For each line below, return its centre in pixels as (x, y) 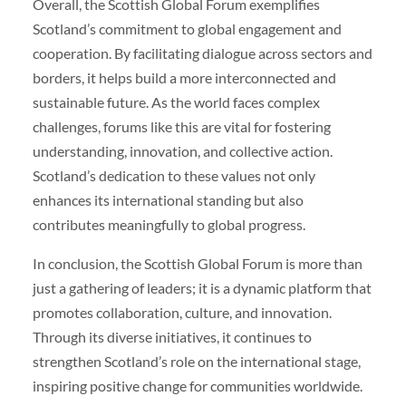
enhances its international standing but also (168, 199)
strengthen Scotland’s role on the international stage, (196, 361)
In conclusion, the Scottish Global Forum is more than (197, 263)
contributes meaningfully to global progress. (169, 224)
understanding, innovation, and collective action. (182, 150)
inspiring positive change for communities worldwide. (197, 385)
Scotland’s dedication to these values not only (174, 175)
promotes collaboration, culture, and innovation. (182, 312)
